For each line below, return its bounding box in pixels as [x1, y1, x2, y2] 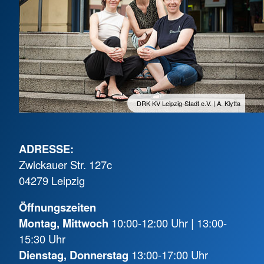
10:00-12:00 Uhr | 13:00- [108, 215, 227, 231]
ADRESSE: [19, 140, 74, 157]
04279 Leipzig [19, 172, 85, 188]
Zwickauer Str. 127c [19, 156, 112, 172]
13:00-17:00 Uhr [128, 247, 208, 263]
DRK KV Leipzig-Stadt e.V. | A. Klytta [137, 98, 240, 108]
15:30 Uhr [19, 231, 65, 247]
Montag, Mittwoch [19, 215, 108, 232]
